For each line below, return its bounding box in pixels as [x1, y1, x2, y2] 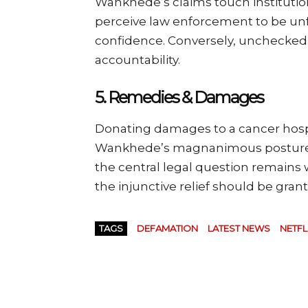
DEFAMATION [137, 222, 198, 234]
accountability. [95, 52, 180, 67]
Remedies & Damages [108, 87, 263, 107]
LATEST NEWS [208, 222, 270, 234]
